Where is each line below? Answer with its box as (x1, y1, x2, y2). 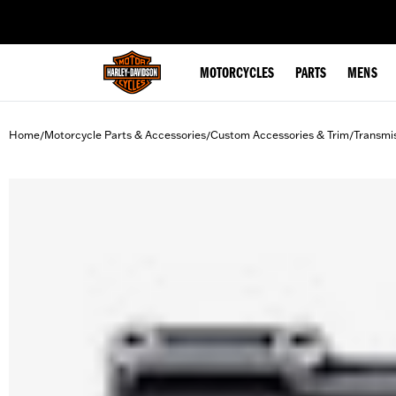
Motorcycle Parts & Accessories (44, 128, 206, 141)
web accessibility (109, 5, 194, 19)
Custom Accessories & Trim (210, 128, 349, 141)
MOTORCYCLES (200, 66, 274, 82)
